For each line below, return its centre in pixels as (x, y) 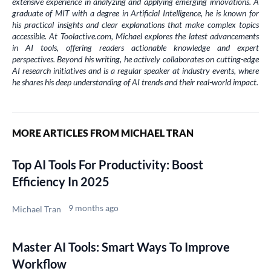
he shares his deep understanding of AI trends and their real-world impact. (135, 82)
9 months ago (93, 207)
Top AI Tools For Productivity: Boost (108, 164)
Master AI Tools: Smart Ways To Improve (121, 247)
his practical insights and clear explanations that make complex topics (135, 24)
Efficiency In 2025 (61, 181)
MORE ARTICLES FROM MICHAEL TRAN (103, 132)
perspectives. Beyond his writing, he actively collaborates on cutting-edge (135, 59)
